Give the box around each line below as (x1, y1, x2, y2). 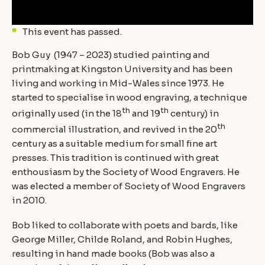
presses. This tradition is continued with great (12, 151, 219, 163)
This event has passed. (22, 25, 122, 37)
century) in (169, 107, 219, 119)
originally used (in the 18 (12, 107, 122, 119)
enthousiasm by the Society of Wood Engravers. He (12, 166, 240, 177)
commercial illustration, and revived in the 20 (12, 123, 217, 135)
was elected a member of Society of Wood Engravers (12, 180, 245, 192)
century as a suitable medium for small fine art (12, 137, 217, 149)
